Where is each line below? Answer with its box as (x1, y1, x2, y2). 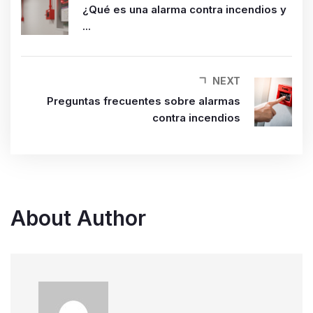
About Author (10, 205, 146, 231)
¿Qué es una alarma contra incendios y (82, 3, 287, 17)
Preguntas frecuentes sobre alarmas (47, 94, 240, 108)
